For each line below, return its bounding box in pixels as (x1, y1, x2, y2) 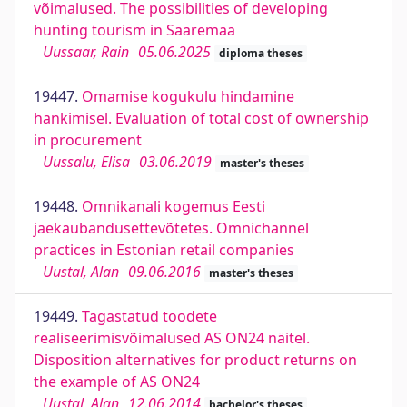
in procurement (34, 130, 142, 150)
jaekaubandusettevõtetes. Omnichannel (34, 218, 309, 238)
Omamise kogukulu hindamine (82, 86, 294, 106)
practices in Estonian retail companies (34, 240, 294, 260)
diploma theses (218, 45, 303, 61)
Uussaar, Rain (43, 42, 129, 62)
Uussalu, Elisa (43, 152, 130, 172)
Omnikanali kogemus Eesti (82, 196, 265, 216)
